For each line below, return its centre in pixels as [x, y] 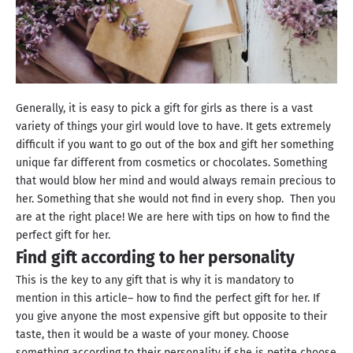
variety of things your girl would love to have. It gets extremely [173, 127]
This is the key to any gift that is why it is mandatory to [155, 281]
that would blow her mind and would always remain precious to [176, 181]
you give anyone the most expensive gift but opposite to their [171, 317]
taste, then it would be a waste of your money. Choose [152, 335]
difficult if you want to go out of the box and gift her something [175, 145]
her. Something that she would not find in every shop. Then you [176, 199]
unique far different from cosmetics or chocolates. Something [171, 163]
